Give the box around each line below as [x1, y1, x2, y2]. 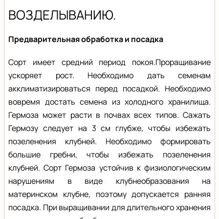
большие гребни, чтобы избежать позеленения [8, 149, 211, 160]
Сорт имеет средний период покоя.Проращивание [8, 56, 211, 67]
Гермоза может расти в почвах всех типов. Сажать [8, 109, 211, 120]
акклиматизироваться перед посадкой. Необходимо [8, 83, 211, 94]
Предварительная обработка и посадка [8, 33, 163, 44]
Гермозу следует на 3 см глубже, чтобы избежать [8, 122, 211, 133]
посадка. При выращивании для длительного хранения [8, 201, 211, 213]
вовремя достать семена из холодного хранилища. [8, 96, 211, 107]
